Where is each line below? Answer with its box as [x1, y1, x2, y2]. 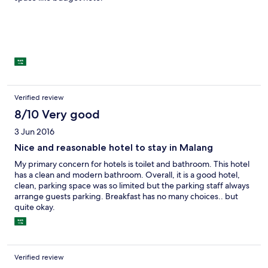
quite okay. [14, 202, 55, 213]
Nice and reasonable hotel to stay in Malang [14, 142, 213, 154]
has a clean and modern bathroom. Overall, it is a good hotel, [14, 169, 240, 181]
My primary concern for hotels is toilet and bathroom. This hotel [14, 159, 249, 170]
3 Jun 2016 [14, 126, 54, 138]
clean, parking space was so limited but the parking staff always [14, 180, 249, 191]
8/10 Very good [14, 107, 100, 122]
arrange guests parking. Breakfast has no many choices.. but [14, 191, 238, 202]
